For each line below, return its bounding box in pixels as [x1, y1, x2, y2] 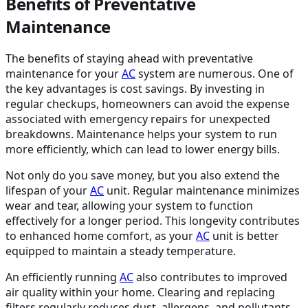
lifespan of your [5, 183, 90, 199]
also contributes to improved [133, 269, 287, 285]
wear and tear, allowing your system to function [5, 198, 253, 214]
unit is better [210, 228, 279, 244]
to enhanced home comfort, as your [5, 228, 196, 244]
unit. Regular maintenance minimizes [104, 183, 300, 199]
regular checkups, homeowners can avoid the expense [5, 96, 289, 112]
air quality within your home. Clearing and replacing [5, 285, 275, 300]
